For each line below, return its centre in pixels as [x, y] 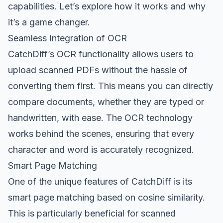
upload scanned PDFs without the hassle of [98, 70]
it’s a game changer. [49, 22]
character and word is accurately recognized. [101, 149]
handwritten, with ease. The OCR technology [100, 117]
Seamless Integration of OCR [67, 38]
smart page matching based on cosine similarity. [107, 197]
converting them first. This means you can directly [111, 86]
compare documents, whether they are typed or [106, 102]
